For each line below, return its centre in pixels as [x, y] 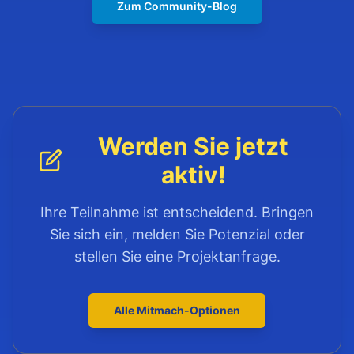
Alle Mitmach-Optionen [177, 310]
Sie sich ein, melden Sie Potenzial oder [177, 234]
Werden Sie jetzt [194, 146]
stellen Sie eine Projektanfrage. [177, 256]
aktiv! [193, 175]
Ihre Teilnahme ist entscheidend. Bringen [177, 212]
